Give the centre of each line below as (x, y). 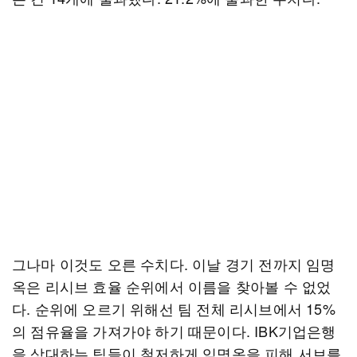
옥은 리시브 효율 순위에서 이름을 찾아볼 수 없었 (172, 286)
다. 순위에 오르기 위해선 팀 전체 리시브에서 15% (174, 308)
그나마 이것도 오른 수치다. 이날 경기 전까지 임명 (174, 264)
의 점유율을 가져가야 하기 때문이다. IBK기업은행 (174, 331)
